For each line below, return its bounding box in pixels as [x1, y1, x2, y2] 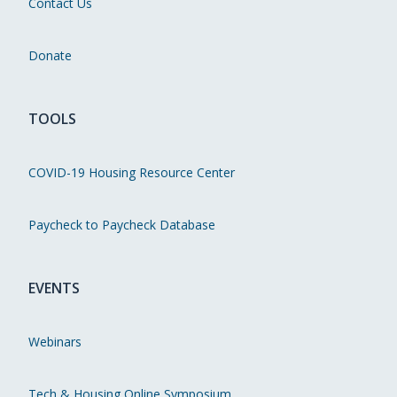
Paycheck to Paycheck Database [28, 216, 215, 234]
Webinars [28, 333, 82, 351]
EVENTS [28, 278, 80, 299]
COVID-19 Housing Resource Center [28, 164, 235, 182]
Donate [28, 47, 72, 65]
